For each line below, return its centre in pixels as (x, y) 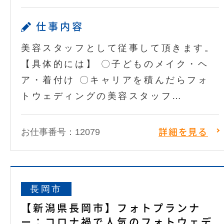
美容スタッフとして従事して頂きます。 (118, 48)
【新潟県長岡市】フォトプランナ (111, 208)
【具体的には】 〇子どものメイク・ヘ (115, 64)
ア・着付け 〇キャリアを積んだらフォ (115, 80)
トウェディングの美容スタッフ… (102, 96)
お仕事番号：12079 (60, 132)
